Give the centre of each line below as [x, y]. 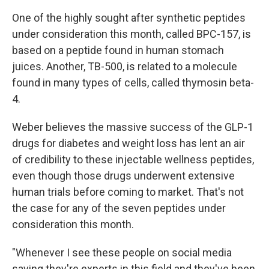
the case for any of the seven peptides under [119, 208]
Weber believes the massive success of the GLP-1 [133, 127]
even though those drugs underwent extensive [123, 176]
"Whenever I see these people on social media [122, 252]
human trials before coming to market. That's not [128, 192]
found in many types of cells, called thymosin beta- [133, 83]
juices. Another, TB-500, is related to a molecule [125, 66]
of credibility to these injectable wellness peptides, [133, 159]
